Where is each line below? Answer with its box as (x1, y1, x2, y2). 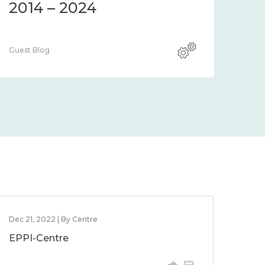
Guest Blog (9, 46, 50, 54)
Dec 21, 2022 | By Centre (9, 215, 98, 224)
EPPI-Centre (9, 232, 69, 244)
